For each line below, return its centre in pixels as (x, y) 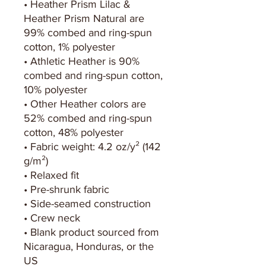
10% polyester (56, 89)
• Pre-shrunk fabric (66, 189)
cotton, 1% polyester (69, 47)
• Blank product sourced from (91, 232)
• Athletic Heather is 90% (82, 61)
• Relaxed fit (51, 175)
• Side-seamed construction (87, 203)
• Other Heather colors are (85, 104)
